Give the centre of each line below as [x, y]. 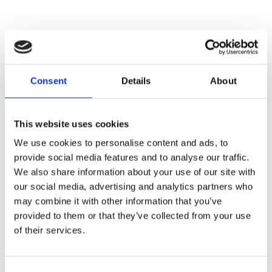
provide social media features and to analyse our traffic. [132, 157]
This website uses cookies [72, 124]
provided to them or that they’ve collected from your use [132, 216]
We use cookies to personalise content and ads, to [121, 143]
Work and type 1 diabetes [81, 259]
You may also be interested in [124, 61]
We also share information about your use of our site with [135, 172]
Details [136, 80]
